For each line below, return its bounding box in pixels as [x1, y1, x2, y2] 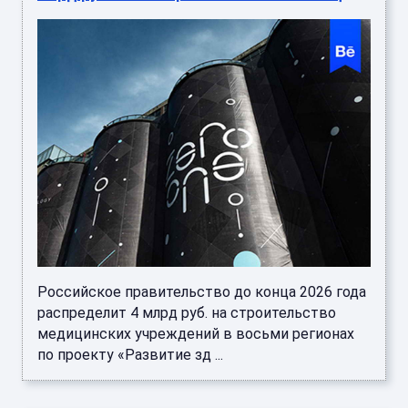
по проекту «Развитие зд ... [37, 346, 223, 364]
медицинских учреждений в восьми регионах [37, 325, 354, 343]
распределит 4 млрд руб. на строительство [37, 304, 336, 322]
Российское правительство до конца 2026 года [37, 283, 366, 301]
